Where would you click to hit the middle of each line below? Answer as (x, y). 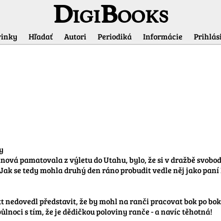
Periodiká (114, 36)
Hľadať (40, 36)
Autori (75, 36)
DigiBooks (110, 17)
